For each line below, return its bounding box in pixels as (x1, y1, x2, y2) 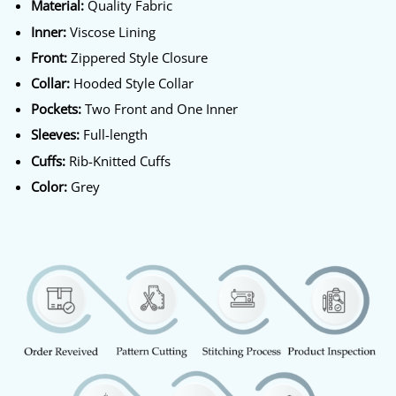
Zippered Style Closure (66, 48, 208, 67)
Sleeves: (30, 126, 80, 145)
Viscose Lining (65, 22, 156, 42)
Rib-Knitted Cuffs (65, 151, 171, 171)
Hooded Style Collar (69, 74, 194, 94)
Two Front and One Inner (80, 100, 238, 119)
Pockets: (30, 100, 81, 119)
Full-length (79, 126, 148, 145)
